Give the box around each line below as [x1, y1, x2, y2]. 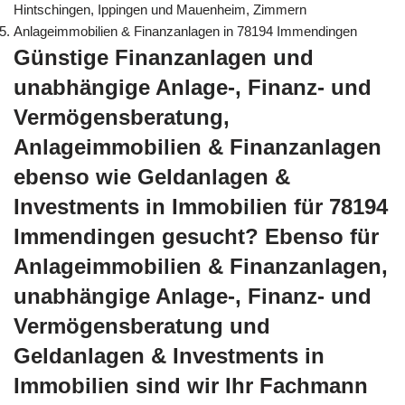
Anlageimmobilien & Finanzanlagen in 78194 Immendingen [14, 23, 357, 39]
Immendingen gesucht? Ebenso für [14, 223, 379, 249]
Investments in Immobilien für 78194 [14, 193, 388, 219]
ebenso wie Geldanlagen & [14, 164, 290, 189]
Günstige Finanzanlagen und [14, 44, 314, 70]
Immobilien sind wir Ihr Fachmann [14, 372, 368, 398]
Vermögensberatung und [14, 313, 270, 338]
